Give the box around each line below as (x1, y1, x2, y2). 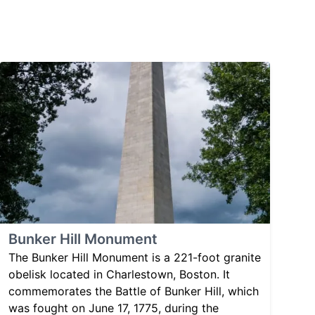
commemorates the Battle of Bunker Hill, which (8, 284, 259, 299)
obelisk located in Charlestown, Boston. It (8, 267, 230, 282)
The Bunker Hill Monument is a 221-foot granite (8, 250, 261, 265)
